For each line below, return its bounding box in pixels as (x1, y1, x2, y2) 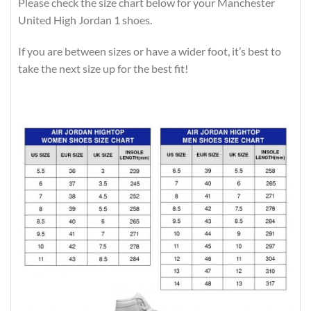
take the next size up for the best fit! (18, 62, 188, 76)
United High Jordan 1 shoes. (18, 12, 152, 26)
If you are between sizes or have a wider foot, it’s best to (18, 44, 281, 58)
